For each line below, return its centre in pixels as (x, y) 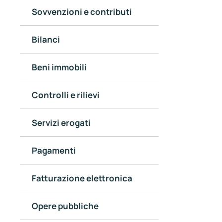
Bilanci (46, 39)
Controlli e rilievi (66, 95)
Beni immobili (59, 67)
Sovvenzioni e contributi (82, 11)
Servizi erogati (61, 122)
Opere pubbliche (65, 206)
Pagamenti (54, 150)
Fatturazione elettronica (82, 178)
